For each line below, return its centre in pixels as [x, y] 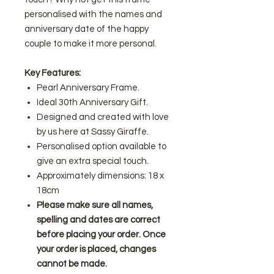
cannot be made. [72, 264]
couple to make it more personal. [91, 43]
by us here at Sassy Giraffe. [93, 131]
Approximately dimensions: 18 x [100, 176]
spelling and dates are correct [98, 220]
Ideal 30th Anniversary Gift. [92, 102]
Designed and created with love [103, 117]
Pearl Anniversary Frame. [88, 87]
